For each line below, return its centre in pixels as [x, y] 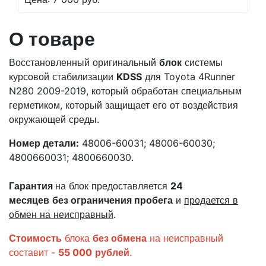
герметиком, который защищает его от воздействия [123, 105]
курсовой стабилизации [63, 77]
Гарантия [32, 186]
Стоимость [35, 238]
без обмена [120, 238]
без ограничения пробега [113, 200]
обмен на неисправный [61, 214]
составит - [34, 252]
